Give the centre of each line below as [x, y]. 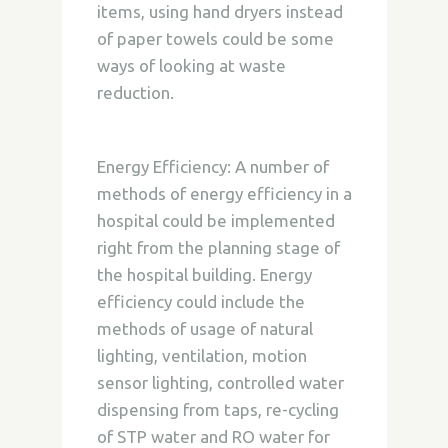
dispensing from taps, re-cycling [217, 409]
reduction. [135, 92]
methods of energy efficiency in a [224, 193]
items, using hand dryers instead [219, 11]
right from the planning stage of [218, 247]
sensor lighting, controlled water [220, 382]
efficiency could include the [200, 301]
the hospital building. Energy [204, 274]
